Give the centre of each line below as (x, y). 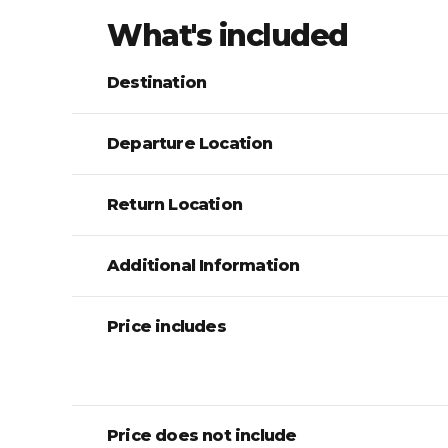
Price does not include (202, 435)
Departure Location (190, 143)
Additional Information (203, 265)
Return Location (174, 204)
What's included (227, 35)
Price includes (166, 326)
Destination (157, 82)
